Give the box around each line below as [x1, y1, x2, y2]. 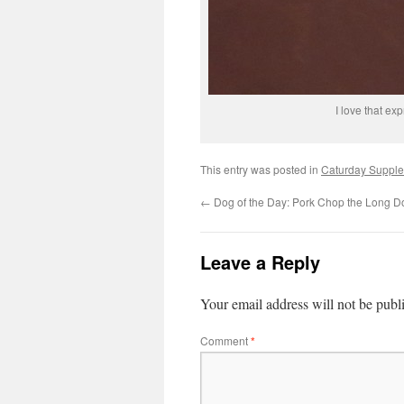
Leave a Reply [200, 249, 320, 275]
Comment [200, 333, 251, 348]
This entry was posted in [200, 161, 321, 177]
